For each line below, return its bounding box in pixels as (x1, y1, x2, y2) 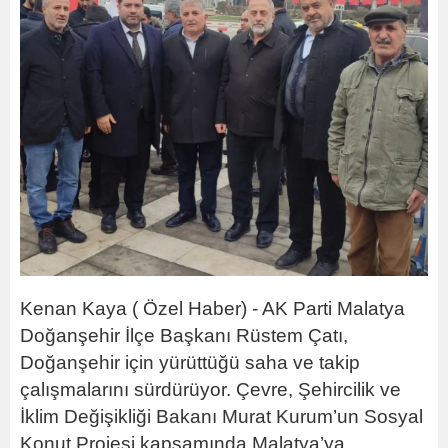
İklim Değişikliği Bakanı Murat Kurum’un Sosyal (20, 405, 423, 427)
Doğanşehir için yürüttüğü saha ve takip (20, 351, 360, 373)
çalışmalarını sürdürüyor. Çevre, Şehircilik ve (20, 378, 401, 400)
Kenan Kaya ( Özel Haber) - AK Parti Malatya (20, 297, 405, 319)
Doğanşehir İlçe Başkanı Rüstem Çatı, (20, 324, 348, 346)
